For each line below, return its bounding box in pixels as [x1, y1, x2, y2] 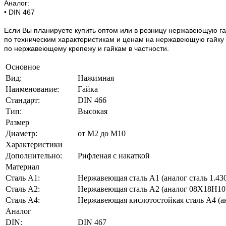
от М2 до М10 [78, 129, 126, 138]
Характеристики [6, 140, 63, 149]
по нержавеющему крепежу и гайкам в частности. [4, 44, 169, 53]
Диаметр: [6, 129, 37, 138]
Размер [6, 118, 29, 127]
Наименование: [6, 85, 59, 94]
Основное [6, 63, 40, 72]
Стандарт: [6, 96, 40, 105]
